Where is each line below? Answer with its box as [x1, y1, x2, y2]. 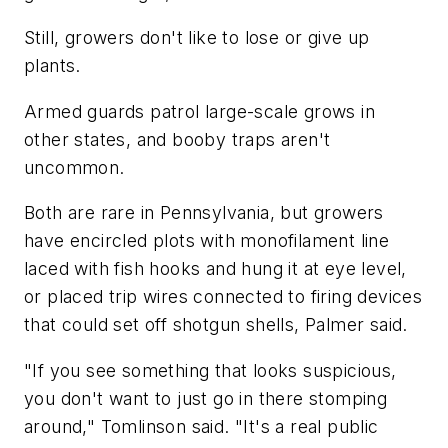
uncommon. [24, 156, 125, 178]
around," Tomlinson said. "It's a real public [24, 415, 379, 437]
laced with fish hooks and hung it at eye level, [24, 258, 407, 280]
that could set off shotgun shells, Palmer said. [24, 314, 408, 336]
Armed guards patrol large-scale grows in [24, 100, 375, 122]
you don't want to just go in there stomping [24, 387, 388, 409]
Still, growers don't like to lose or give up [24, 27, 370, 49]
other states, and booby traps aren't [24, 128, 331, 150]
